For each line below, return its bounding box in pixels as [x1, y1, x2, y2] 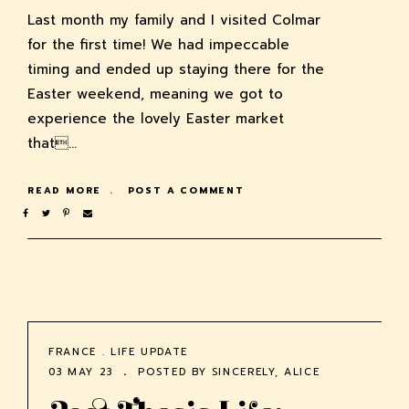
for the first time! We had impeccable [27, 35, 289, 56]
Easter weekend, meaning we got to [27, 84, 283, 105]
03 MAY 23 [48, 364, 113, 381]
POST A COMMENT [127, 184, 245, 198]
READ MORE [27, 184, 106, 198]
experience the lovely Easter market [27, 109, 284, 130]
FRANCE [48, 344, 97, 361]
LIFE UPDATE [110, 344, 189, 361]
